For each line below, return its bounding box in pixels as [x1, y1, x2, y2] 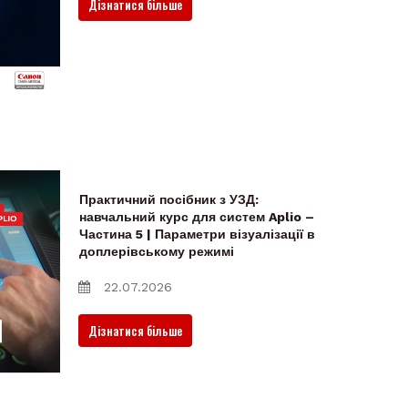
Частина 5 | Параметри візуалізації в [79, 227, 315, 242]
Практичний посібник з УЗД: [79, 192, 259, 208]
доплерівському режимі [79, 244, 234, 260]
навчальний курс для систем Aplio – [79, 209, 314, 225]
